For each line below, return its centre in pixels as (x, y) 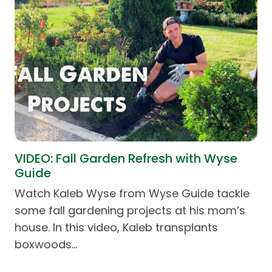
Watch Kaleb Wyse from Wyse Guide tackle (132, 193)
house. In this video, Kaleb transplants (116, 227)
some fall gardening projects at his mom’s (130, 210)
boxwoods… (46, 244)
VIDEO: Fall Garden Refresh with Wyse (126, 158)
